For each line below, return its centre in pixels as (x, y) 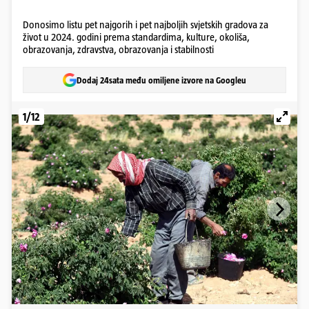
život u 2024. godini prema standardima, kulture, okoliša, (136, 37)
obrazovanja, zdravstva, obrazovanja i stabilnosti (118, 49)
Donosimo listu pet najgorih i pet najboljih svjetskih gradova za (146, 24)
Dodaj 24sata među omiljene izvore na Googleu (161, 80)
